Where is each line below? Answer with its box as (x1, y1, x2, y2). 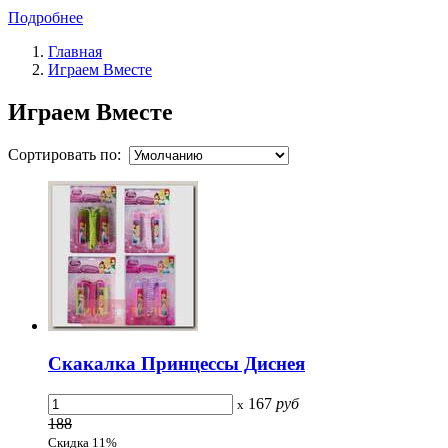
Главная (48, 42, 102, 60)
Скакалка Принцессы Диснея (48, 353, 305, 375)
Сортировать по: (8, 145, 129, 163)
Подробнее (8, 8, 83, 26)
